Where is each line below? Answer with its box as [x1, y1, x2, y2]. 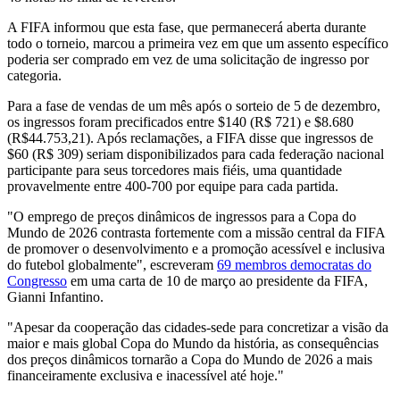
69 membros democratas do [217, 256, 371, 272]
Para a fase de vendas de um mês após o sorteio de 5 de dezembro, [7, 97, 380, 113]
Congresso [7, 272, 67, 288]
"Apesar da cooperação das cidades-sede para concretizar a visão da [7, 319, 388, 335]
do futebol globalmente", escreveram [7, 256, 217, 272]
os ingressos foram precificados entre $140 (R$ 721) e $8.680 [7, 113, 354, 129]
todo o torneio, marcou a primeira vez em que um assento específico [7, 35, 388, 51]
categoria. [7, 67, 62, 83]
